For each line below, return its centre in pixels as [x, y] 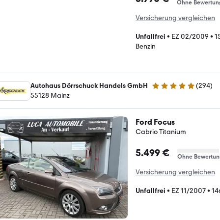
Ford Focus [155, 122]
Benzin [146, 46]
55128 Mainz [50, 95]
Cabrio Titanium [161, 132]
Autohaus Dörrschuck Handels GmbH [89, 85]
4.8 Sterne [167, 90]
